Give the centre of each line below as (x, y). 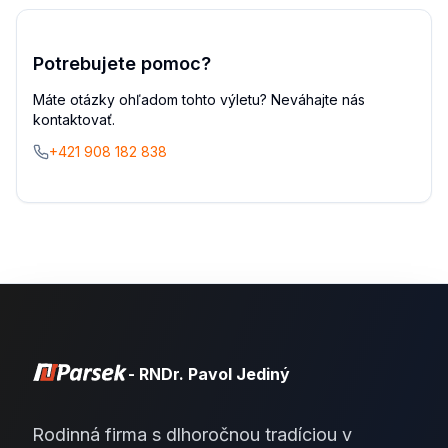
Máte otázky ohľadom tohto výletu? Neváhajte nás (199, 99)
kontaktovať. (74, 119)
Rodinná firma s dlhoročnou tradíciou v (192, 434)
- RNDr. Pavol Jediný (209, 374)
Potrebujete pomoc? (122, 63)
